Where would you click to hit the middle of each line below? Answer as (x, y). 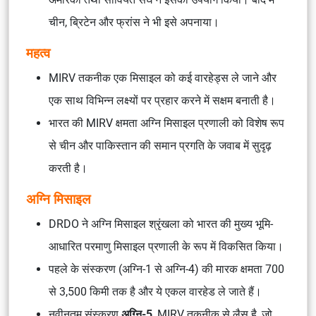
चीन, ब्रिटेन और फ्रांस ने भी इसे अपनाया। (134, 22)
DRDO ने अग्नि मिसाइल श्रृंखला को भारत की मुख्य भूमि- (161, 224)
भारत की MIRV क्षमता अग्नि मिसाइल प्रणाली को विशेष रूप (166, 123)
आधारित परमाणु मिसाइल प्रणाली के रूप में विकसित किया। (166, 247)
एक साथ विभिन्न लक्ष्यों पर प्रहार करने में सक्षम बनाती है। (162, 101)
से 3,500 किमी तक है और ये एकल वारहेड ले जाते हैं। (155, 292)
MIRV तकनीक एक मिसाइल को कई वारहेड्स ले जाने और (163, 78)
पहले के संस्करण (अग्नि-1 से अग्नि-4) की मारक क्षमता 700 (166, 269)
